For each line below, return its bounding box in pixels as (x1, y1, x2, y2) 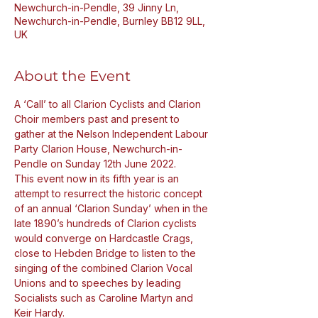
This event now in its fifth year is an (14, 172, 182, 185)
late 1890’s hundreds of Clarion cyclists (14, 217, 199, 229)
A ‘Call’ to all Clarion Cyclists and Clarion (14, 98, 204, 110)
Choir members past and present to (14, 113, 182, 125)
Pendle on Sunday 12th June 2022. (14, 158, 176, 170)
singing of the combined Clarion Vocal (14, 262, 195, 274)
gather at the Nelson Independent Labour (14, 128, 211, 140)
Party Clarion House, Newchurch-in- (14, 143, 182, 155)
